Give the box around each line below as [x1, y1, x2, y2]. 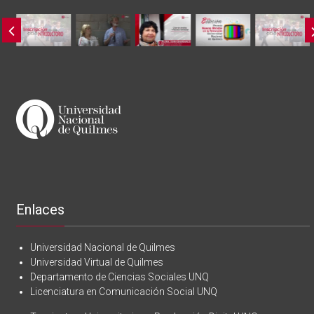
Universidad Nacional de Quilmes [30, 241, 176, 253]
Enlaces [16, 200, 65, 218]
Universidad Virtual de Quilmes [30, 256, 164, 268]
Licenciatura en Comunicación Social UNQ [30, 285, 218, 297]
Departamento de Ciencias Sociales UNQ [30, 271, 210, 282]
